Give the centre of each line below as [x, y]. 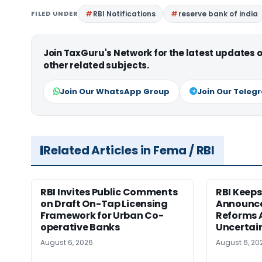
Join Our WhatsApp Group [115, 91]
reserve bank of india [218, 13]
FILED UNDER [55, 13]
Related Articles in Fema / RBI [129, 150]
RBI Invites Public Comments [109, 192]
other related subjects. [96, 65]
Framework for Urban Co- [102, 215]
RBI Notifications [125, 13]
